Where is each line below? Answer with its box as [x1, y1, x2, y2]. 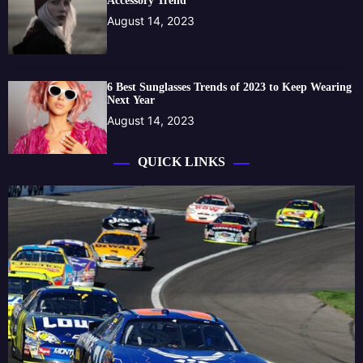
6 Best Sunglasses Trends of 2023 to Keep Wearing [107, 80, 352, 93]
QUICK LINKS [138, 154, 225, 169]
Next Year [107, 93, 156, 106]
